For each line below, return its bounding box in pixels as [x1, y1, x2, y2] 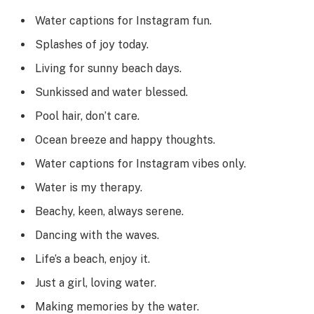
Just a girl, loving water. [35, 276, 156, 290]
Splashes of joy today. [35, 38, 149, 52]
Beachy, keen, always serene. [35, 205, 184, 219]
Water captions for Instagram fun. [35, 14, 212, 28]
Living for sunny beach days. [35, 62, 182, 76]
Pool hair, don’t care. [35, 109, 139, 123]
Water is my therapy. [35, 181, 142, 195]
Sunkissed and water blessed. [35, 86, 188, 100]
